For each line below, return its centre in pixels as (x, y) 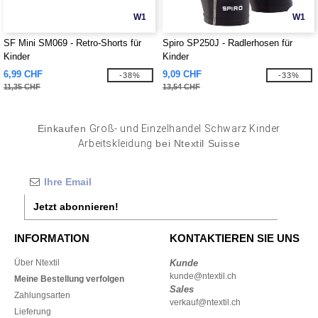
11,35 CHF (22, 87)
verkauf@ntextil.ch (205, 302)
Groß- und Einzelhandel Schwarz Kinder (185, 128)
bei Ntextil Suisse (196, 143)
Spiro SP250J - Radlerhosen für (227, 43)
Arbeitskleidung (115, 143)
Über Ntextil (37, 263)
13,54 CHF (181, 87)
